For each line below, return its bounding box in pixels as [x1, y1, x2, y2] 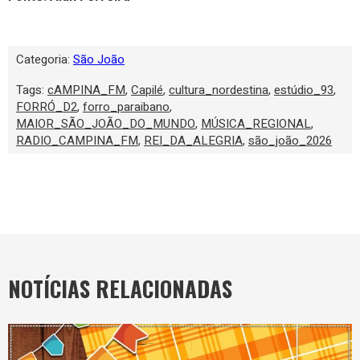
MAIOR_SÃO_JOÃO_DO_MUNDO [16, 114, 195, 133]
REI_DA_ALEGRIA [144, 131, 243, 149]
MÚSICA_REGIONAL [201, 114, 311, 133]
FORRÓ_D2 [16, 97, 77, 116]
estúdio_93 [274, 80, 333, 99]
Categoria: [16, 50, 73, 68]
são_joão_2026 [248, 131, 332, 149]
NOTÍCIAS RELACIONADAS [8, 272, 232, 305]
